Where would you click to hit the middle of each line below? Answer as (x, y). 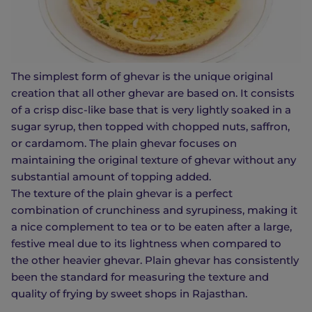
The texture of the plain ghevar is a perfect (122, 193)
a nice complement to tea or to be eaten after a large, (151, 226)
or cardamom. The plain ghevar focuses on (124, 143)
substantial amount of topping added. (111, 176)
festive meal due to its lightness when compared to (146, 243)
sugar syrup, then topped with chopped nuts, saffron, (150, 126)
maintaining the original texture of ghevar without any (154, 159)
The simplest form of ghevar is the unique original (142, 76)
